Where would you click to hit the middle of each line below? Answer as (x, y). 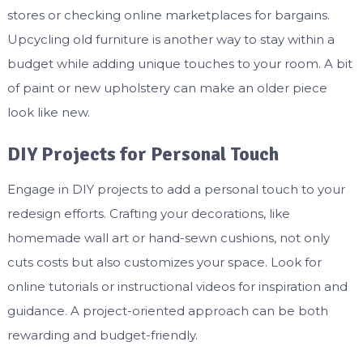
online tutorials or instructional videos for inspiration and (177, 286)
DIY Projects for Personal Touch (143, 154)
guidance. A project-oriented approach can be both (167, 310)
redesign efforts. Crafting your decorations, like (148, 213)
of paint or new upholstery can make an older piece (167, 88)
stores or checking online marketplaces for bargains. (168, 15)
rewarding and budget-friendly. (102, 335)
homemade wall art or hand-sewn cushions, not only (168, 237)
